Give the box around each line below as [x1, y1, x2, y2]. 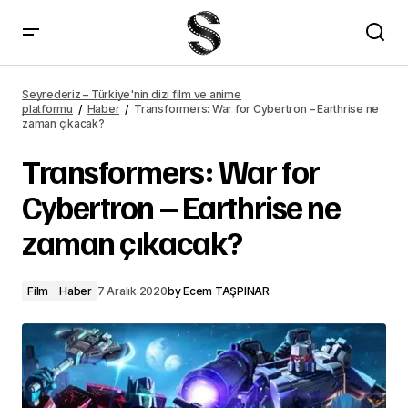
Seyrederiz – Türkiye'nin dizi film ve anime [22, 87, 241, 101]
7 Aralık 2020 [97, 284, 168, 298]
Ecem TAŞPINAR [183, 284, 270, 298]
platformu [22, 102, 73, 116]
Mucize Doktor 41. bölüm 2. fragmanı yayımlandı [71, 76, 337, 92]
